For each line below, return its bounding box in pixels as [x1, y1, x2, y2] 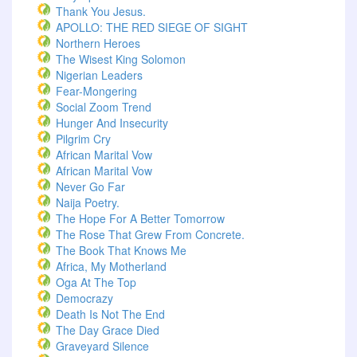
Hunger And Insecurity [56, 115, 168, 131]
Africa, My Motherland [56, 258, 167, 274]
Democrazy [56, 290, 113, 306]
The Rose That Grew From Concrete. [56, 226, 245, 242]
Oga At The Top [56, 274, 136, 290]
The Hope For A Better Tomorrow [56, 210, 225, 226]
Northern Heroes [56, 35, 140, 51]
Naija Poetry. [56, 194, 120, 210]
